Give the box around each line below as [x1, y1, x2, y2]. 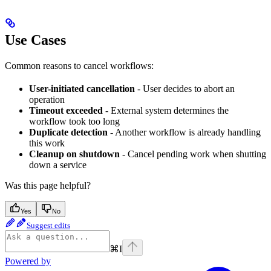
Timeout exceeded [29, 105, 103, 116]
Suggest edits [27, 220, 70, 230]
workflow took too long [29, 116, 120, 126]
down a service [29, 159, 87, 170]
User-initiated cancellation [29, 83, 135, 94]
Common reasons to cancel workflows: [5, 60, 154, 71]
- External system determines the [103, 105, 229, 116]
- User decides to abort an [135, 83, 235, 94]
